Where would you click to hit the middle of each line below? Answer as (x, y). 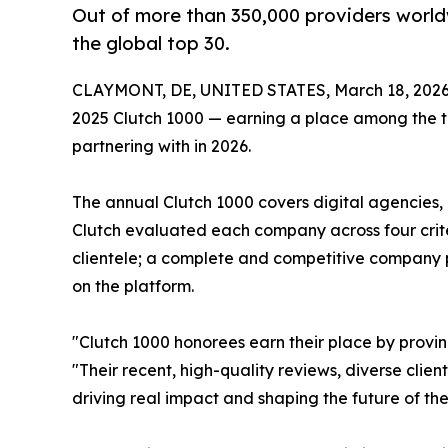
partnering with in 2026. (161, 146)
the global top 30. (151, 43)
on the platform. (133, 286)
